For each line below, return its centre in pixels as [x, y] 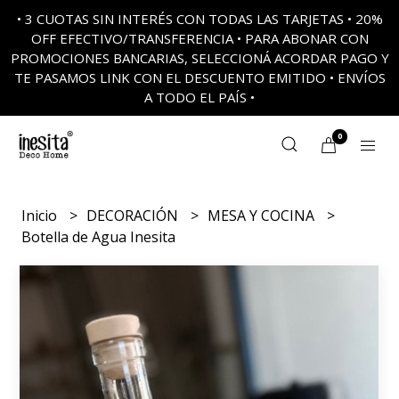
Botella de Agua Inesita [99, 237]
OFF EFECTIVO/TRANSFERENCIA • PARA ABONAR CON [199, 38]
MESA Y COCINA [263, 216]
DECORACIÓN [134, 216]
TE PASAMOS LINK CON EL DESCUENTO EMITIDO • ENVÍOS [199, 77]
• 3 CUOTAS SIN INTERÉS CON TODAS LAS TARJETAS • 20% [199, 19]
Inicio [41, 216]
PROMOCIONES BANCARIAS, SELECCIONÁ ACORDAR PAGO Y [199, 58]
